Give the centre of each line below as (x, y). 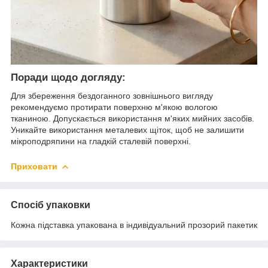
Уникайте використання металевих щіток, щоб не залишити (127, 130)
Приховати (34, 167)
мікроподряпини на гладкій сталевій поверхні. (101, 141)
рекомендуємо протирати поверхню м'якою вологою (114, 107)
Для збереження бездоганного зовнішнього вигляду (112, 96)
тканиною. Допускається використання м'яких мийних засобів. (133, 119)
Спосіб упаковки (51, 205)
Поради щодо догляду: (68, 78)
